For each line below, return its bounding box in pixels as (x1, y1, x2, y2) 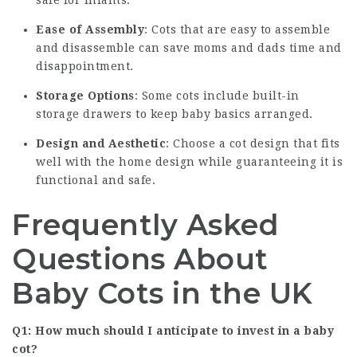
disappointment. (36, 59, 134, 73)
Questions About (12, 241, 269, 277)
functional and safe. (36, 173, 155, 186)
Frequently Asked (12, 206, 279, 242)
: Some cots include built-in (134, 88, 300, 102)
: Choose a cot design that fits (166, 136, 340, 150)
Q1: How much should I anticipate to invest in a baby (12, 324, 334, 337)
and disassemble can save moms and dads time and (36, 41, 342, 54)
